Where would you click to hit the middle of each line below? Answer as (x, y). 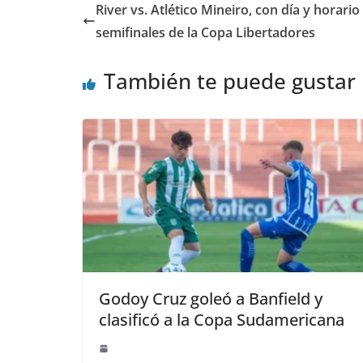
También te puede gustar (230, 81)
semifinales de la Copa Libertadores (205, 32)
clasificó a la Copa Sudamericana (222, 320)
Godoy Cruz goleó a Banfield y (211, 299)
